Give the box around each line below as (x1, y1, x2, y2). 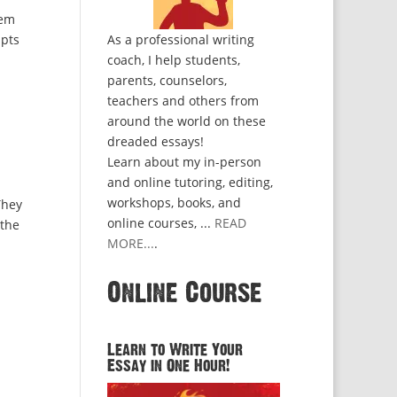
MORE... (106, 235, 154, 252)
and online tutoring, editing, (106, 174, 273, 191)
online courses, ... (106, 214, 214, 231)
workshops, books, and (106, 194, 241, 211)
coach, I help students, (106, 51, 240, 68)
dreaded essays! (106, 133, 204, 150)
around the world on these (106, 113, 266, 129)
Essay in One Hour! (106, 358, 230, 374)
